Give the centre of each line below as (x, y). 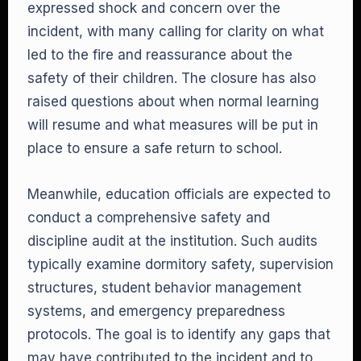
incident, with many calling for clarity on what (176, 31)
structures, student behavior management (164, 288)
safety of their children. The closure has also (172, 78)
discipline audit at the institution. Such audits (172, 241)
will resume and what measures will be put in (173, 125)
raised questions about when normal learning (173, 102)
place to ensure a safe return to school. (155, 148)
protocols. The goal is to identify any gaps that (179, 334)
